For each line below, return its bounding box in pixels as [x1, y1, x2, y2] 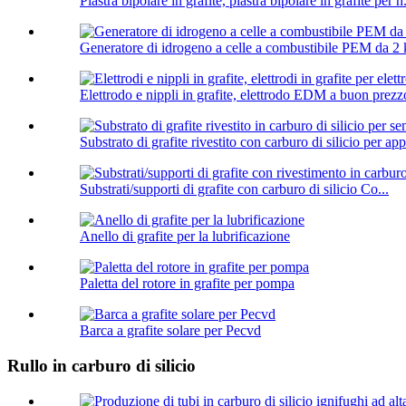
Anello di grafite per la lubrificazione [80, 228, 290, 245]
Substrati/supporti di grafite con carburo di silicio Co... [80, 181, 389, 198]
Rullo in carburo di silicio [7, 356, 196, 376]
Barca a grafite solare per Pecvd [80, 323, 261, 339]
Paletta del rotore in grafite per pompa [80, 275, 295, 292]
